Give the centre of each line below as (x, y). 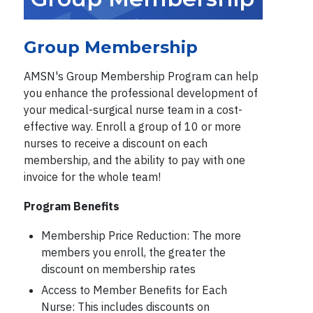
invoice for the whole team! (92, 177)
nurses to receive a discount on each (115, 143)
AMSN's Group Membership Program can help (141, 76)
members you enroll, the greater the (133, 252)
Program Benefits (71, 206)
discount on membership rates (118, 269)
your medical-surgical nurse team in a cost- (133, 110)
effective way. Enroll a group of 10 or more (132, 126)
